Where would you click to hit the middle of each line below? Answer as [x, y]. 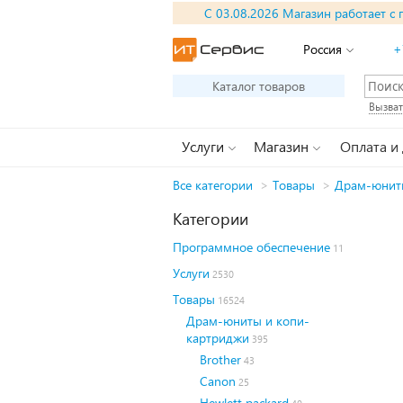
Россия [322, 49]
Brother [220, 359]
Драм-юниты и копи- [248, 321]
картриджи [218, 338]
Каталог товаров [259, 86]
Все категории [213, 185]
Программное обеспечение [251, 247]
